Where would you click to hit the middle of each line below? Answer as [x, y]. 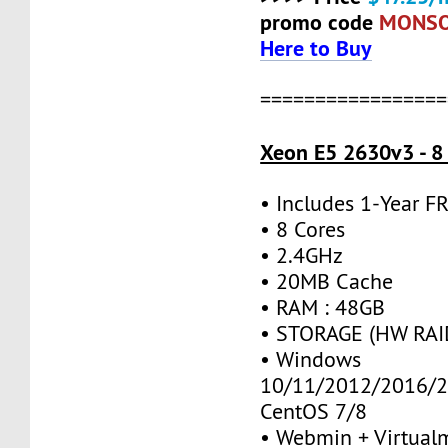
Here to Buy [316, 47]
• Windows [311, 359]
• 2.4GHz [302, 255]
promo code [320, 21]
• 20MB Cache [327, 281]
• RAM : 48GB [323, 307]
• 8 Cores [303, 229]
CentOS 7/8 [314, 411]
